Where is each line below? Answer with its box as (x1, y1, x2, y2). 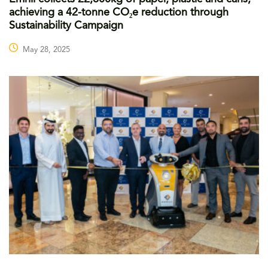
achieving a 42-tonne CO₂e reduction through (9, 7, 229, 18)
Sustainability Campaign (9, 20, 123, 31)
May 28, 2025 (23, 45, 70, 54)
